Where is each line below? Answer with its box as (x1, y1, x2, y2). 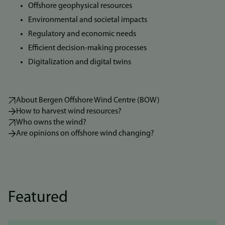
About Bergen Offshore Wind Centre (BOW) (16, 96, 160, 104)
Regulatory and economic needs (28, 30, 136, 38)
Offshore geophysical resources (28, 2, 132, 10)
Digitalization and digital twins (28, 58, 131, 66)
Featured (8, 190, 68, 206)
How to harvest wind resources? (16, 107, 122, 116)
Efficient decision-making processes (28, 44, 147, 52)
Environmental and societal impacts (28, 16, 147, 24)
